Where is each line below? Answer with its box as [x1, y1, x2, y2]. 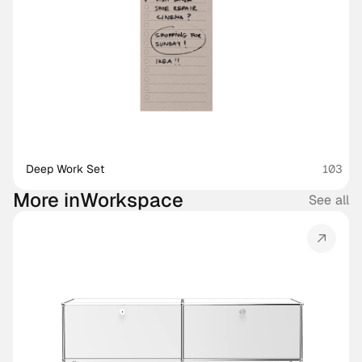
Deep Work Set [26, 162, 104, 176]
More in [13, 187, 80, 213]
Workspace [80, 187, 183, 213]
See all [308, 192, 349, 208]
